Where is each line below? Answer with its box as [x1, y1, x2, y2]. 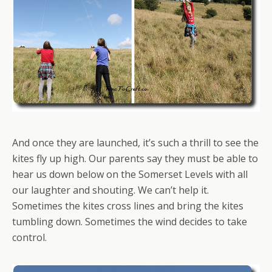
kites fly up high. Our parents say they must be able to [12, 151, 258, 165]
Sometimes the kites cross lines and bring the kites [12, 199, 243, 212]
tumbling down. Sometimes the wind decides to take [12, 214, 247, 228]
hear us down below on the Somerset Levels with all [12, 167, 248, 181]
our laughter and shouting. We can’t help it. [12, 183, 209, 197]
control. [12, 230, 47, 244]
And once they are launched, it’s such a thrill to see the [12, 135, 259, 149]
